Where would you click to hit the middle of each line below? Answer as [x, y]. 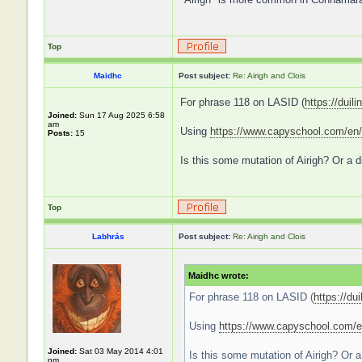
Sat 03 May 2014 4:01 [120, 351]
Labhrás [108, 236]
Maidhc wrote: [218, 276]
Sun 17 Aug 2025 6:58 [120, 115]
